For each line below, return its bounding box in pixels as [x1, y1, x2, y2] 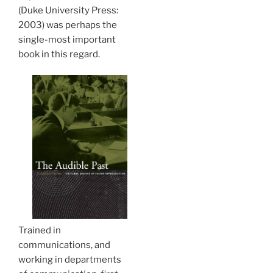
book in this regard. [18, 48, 100, 60]
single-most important [18, 34, 116, 45]
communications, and [18, 239, 110, 251]
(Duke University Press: [18, 4, 118, 16]
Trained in [18, 225, 61, 236]
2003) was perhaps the [18, 19, 117, 30]
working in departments [18, 254, 121, 266]
